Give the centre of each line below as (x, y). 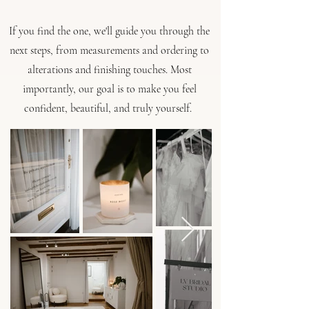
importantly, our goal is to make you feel (109, 89)
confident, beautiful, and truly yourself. (109, 108)
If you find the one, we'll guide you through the (109, 31)
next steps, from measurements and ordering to (109, 50)
